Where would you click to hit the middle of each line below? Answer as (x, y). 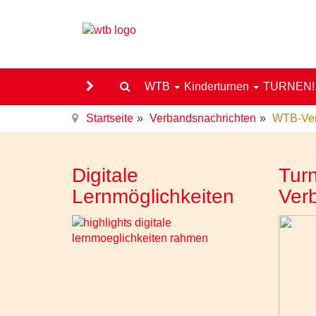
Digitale (105, 175)
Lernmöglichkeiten (153, 196)
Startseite (110, 118)
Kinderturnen (218, 86)
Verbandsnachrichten (203, 118)
